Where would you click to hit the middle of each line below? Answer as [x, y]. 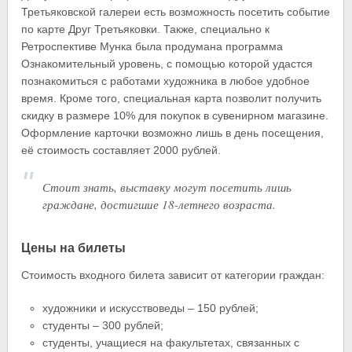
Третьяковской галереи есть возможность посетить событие [176, 11]
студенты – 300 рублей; [103, 325]
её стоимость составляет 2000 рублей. [121, 150]
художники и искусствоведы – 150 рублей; [150, 308]
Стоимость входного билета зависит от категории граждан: [173, 275]
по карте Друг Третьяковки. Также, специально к [146, 29]
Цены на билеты [74, 247]
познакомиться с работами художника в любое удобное [166, 81]
